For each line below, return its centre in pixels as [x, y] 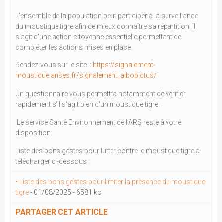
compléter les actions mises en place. [74, 47]
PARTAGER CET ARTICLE [61, 212]
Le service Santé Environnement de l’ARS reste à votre [98, 122]
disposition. [34, 133]
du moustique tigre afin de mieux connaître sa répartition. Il [105, 26]
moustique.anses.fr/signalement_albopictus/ [86, 76]
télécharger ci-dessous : [53, 161]
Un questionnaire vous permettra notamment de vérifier [101, 94]
